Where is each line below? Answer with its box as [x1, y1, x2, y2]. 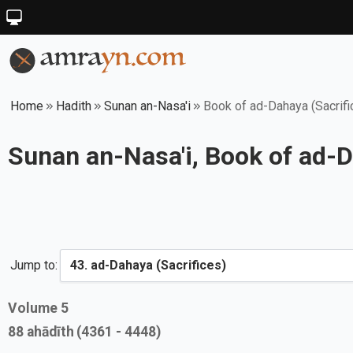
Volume [8, 300, 61, 316]
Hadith [56, 98, 91, 113]
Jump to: [10, 258, 58, 273]
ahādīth [24, 324, 74, 340]
